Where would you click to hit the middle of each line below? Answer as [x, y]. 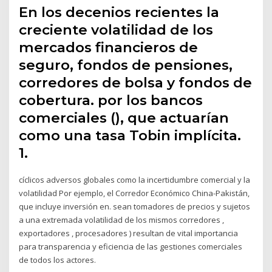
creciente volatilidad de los [116, 30]
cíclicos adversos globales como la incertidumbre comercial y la [135, 180]
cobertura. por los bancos [111, 100]
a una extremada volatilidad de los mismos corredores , [122, 220]
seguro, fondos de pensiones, [126, 65]
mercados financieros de [109, 48]
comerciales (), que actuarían [124, 118]
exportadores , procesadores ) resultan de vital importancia [129, 233]
